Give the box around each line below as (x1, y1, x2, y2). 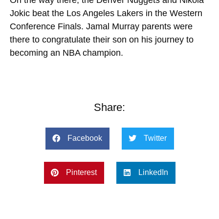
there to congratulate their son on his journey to (10, 34, 194, 44)
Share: (94, 101, 125, 113)
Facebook (67, 134, 102, 143)
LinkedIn (138, 168, 168, 177)
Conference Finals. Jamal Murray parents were (10, 21, 193, 31)
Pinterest (66, 168, 97, 177)
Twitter (143, 134, 167, 143)
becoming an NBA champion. (10, 47, 123, 58)
